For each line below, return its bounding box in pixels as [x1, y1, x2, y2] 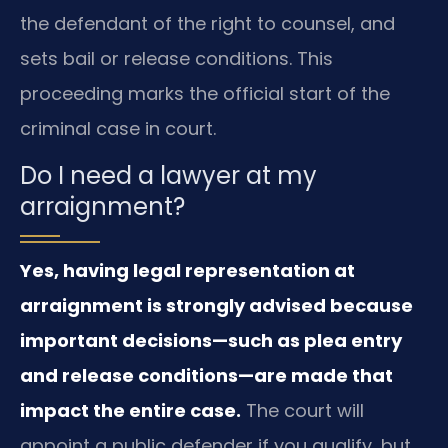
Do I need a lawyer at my [20, 159, 317, 193]
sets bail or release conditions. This [20, 45, 333, 71]
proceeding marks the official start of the [20, 80, 390, 106]
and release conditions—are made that [20, 363, 393, 389]
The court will [241, 398, 364, 424]
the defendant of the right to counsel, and [20, 10, 395, 36]
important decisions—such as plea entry [20, 328, 402, 354]
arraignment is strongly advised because [20, 293, 413, 319]
